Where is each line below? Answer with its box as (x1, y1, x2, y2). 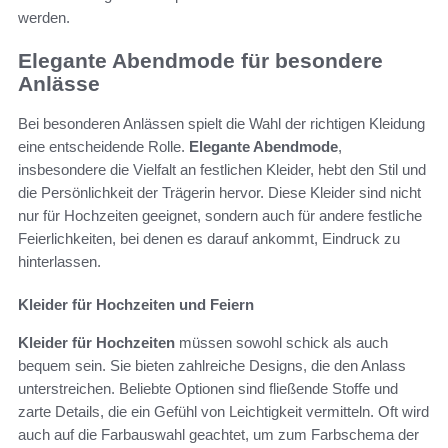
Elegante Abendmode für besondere (18, 49, 383, 73)
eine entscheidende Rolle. (18, 138, 189, 156)
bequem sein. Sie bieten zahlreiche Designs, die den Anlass (18, 357, 406, 375)
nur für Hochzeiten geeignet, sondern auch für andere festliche (18, 207, 422, 225)
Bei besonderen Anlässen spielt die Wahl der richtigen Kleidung (18, 115, 425, 133)
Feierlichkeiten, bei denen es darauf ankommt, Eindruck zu (18, 230, 400, 248)
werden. (18, 9, 70, 27)
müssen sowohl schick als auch (175, 334, 388, 352)
